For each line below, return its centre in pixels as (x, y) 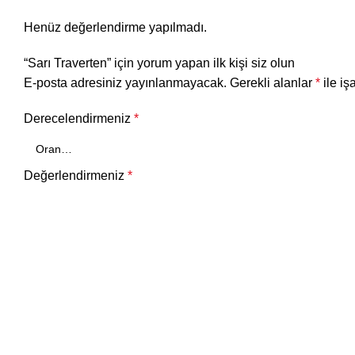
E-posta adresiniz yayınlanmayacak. (125, 83)
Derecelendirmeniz (79, 118)
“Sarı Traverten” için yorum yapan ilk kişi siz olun (159, 63)
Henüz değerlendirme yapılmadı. (115, 27)
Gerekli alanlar (273, 83)
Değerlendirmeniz (76, 176)
